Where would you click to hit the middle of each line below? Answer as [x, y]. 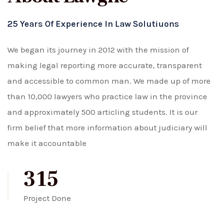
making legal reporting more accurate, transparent [105, 65]
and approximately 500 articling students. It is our [102, 112]
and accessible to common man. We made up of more [109, 81]
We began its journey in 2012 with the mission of [98, 50]
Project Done [47, 198]
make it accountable [47, 143]
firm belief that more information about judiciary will [107, 127]
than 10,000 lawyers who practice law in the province [107, 96]
